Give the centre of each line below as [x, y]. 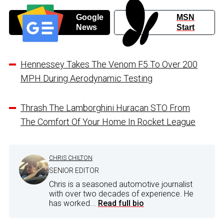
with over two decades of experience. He [121, 193]
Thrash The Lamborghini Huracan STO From [105, 107]
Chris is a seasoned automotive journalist [121, 184]
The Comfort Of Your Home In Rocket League [108, 121]
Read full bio [121, 203]
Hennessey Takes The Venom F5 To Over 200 [109, 64]
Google [89, 17]
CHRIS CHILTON [71, 158]
